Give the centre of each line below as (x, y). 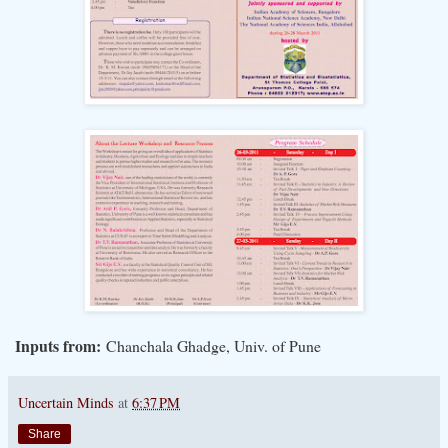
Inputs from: (58, 345)
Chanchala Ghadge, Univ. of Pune (211, 345)
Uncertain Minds (66, 402)
